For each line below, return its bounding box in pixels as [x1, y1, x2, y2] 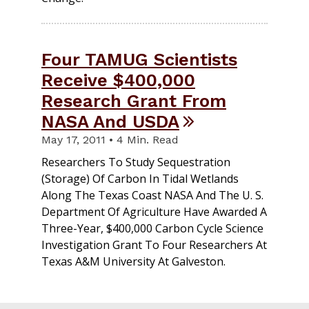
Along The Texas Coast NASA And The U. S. [41, 188, 263, 203]
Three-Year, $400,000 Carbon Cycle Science [41, 221, 263, 237]
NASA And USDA [41, 111, 179, 132]
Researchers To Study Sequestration [41, 154, 230, 170]
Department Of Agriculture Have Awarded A [41, 204, 267, 220]
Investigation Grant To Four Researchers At [41, 237, 267, 253]
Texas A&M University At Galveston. [41, 254, 226, 270]
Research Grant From [41, 90, 226, 112]
